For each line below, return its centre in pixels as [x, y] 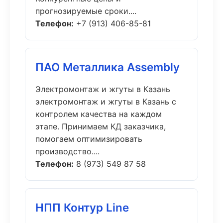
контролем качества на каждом [99, 114]
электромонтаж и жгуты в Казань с [106, 102]
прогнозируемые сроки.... [86, 11]
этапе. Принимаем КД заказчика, [101, 126]
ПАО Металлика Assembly [108, 67]
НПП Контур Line [82, 207]
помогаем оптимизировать [89, 139]
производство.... [67, 151]
